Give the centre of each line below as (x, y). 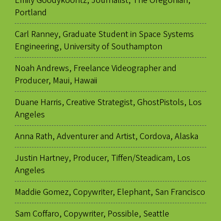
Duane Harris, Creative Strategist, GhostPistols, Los (108, 103)
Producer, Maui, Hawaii (56, 81)
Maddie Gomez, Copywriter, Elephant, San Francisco (110, 192)
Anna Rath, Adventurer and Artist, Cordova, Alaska (107, 137)
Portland (31, 13)
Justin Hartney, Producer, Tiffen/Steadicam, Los (103, 158)
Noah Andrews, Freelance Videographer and (96, 69)
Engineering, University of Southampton (89, 47)
